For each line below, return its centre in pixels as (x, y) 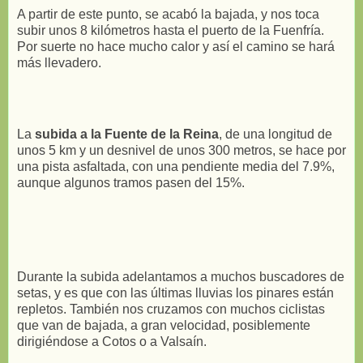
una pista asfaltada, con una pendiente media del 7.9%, (176, 166)
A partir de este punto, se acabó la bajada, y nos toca (168, 14)
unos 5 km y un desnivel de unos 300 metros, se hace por (181, 150)
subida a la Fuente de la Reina (127, 134)
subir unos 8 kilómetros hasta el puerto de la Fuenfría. (171, 30)
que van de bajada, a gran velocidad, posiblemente (164, 325)
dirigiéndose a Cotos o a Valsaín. (112, 341)
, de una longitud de (275, 134)
